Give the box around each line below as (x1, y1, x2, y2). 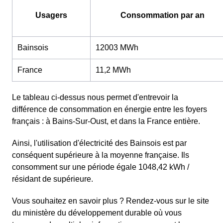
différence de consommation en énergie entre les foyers (12, 105, 207, 114)
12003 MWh (96, 43, 138, 52)
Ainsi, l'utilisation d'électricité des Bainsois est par (12, 139, 187, 148)
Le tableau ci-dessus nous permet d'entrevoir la (12, 93, 178, 102)
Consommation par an (120, 11, 205, 20)
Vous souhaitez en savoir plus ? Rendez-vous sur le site (12, 197, 209, 206)
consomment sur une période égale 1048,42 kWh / (12, 163, 189, 172)
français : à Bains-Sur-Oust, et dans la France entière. (12, 117, 200, 126)
